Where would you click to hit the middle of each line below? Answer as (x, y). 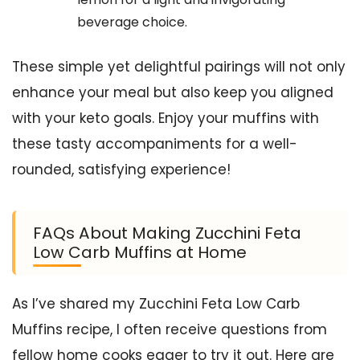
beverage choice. (132, 22)
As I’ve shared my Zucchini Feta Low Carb (156, 304)
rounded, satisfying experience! (121, 170)
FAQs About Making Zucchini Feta (167, 233)
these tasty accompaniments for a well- (155, 144)
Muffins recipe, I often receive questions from (170, 330)
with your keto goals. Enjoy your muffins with (166, 119)
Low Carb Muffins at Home (140, 253)
